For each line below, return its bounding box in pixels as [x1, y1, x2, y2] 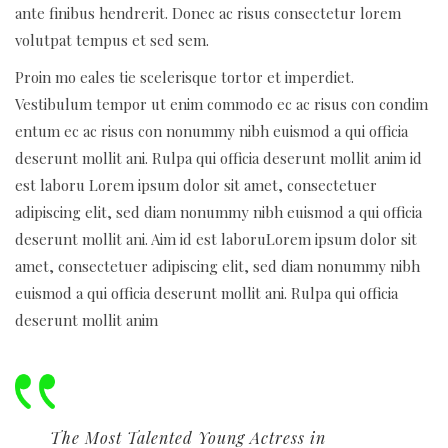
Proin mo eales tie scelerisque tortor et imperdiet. [15, 66, 354, 87]
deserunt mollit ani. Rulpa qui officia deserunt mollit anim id [15, 147, 422, 168]
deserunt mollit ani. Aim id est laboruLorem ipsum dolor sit [15, 228, 417, 249]
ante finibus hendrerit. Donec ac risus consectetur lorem [15, 2, 401, 23]
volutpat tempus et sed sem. [15, 29, 209, 50]
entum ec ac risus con [15, 120, 166, 141]
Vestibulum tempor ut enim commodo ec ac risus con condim [15, 93, 428, 114]
